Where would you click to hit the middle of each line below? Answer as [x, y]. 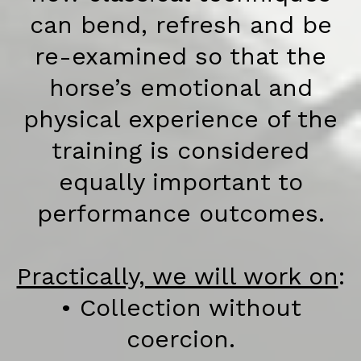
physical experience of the [180, 119]
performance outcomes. [180, 214]
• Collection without [180, 308]
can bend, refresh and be [180, 25]
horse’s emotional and [180, 88]
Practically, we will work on [177, 276]
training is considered [180, 151]
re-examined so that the [180, 56]
